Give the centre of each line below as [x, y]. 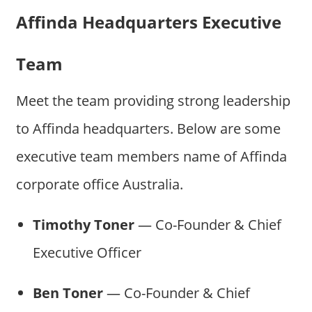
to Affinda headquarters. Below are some [148, 128]
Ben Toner [68, 292]
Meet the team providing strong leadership [153, 100]
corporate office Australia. [99, 184]
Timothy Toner [83, 224]
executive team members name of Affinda [151, 156]
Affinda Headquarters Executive [148, 22]
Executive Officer [87, 252]
